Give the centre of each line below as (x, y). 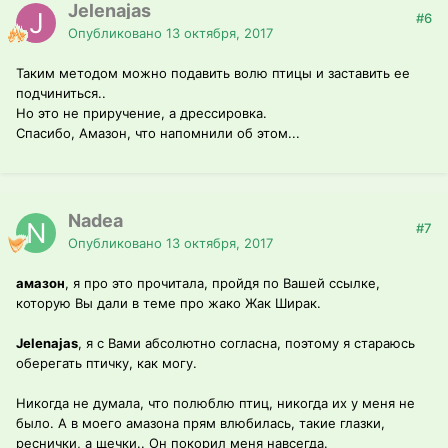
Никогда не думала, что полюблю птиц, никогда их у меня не (215, 403)
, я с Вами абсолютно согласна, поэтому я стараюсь (246, 343)
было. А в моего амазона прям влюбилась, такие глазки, (200, 423)
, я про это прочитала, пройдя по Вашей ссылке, (222, 283)
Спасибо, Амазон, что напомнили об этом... (158, 133)
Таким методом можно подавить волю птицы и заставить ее (213, 73)
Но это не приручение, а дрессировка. (141, 113)
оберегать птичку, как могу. (106, 363)
